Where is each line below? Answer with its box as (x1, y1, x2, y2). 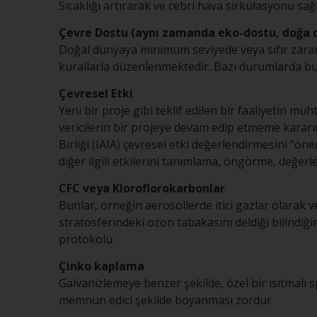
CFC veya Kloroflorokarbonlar (59, 180, 225, 196)
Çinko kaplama (59, 258, 144, 274)
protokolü (59, 231, 113, 247)
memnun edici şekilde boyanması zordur (59, 292, 272, 308)
